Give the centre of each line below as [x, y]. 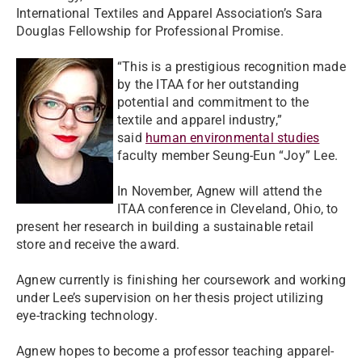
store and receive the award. [98, 244]
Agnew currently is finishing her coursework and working [181, 280]
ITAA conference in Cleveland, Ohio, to [228, 209]
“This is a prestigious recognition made [232, 67]
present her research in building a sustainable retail [165, 227]
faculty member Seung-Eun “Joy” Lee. [227, 156]
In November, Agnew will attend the [219, 191]
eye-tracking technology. [87, 316]
